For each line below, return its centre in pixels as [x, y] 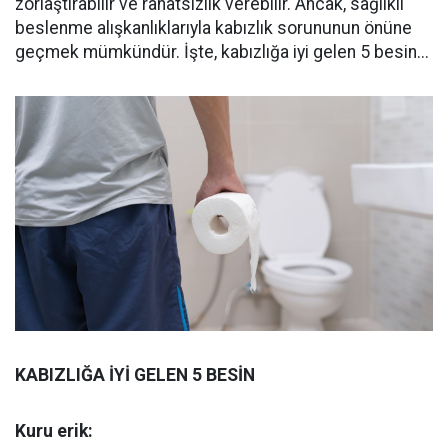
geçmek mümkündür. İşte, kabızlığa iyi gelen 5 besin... [222, 52]
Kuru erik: [54, 431]
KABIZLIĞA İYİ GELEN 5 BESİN [135, 375]
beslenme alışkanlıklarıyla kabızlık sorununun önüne [213, 28]
